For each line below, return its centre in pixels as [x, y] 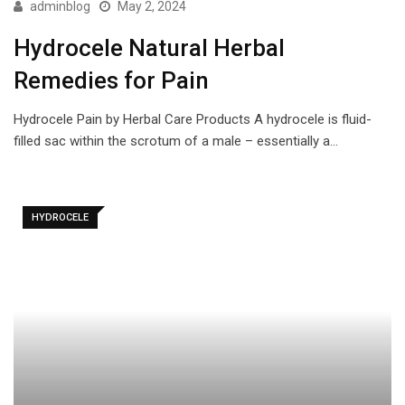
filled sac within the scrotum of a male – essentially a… [176, 141]
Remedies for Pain [111, 80]
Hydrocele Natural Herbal [149, 48]
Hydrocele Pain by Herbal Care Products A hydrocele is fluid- [193, 119]
